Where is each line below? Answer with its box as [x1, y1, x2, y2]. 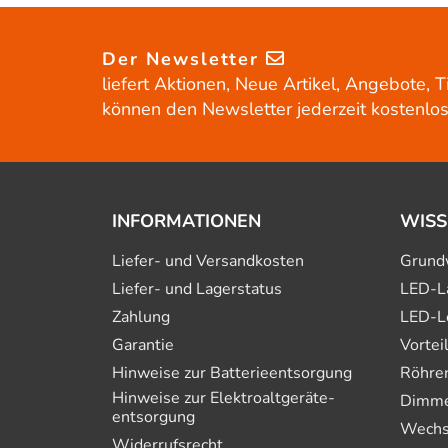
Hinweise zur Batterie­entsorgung [112, 362, 352, 384]
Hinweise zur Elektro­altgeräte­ [112, 387, 335, 409]
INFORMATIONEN [112, 209, 261, 233]
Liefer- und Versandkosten [112, 250, 304, 272]
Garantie [112, 334, 174, 356]
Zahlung [112, 306, 170, 328]
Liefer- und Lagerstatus [112, 278, 282, 300]
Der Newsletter [102, 47, 266, 71]
